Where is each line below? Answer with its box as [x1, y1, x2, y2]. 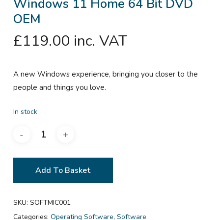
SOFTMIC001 [29, 198, 71, 208]
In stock [13, 107, 37, 117]
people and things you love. [13, 82, 106, 92]
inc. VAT [73, 30, 127, 51]
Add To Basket [35, 165, 91, 176]
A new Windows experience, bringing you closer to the [13, 69, 198, 79]
